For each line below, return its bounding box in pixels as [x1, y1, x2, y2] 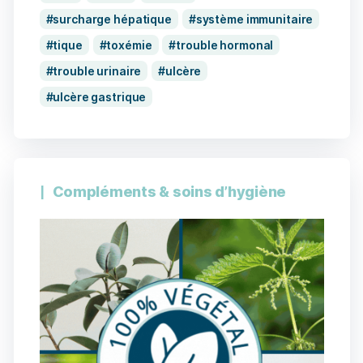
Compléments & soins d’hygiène [52, 183, 287, 201]
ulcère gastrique [53, 90, 147, 105]
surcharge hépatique [53, 12, 172, 27]
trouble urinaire [53, 64, 142, 79]
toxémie [106, 38, 152, 53]
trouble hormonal [176, 38, 274, 53]
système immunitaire [195, 12, 314, 27]
